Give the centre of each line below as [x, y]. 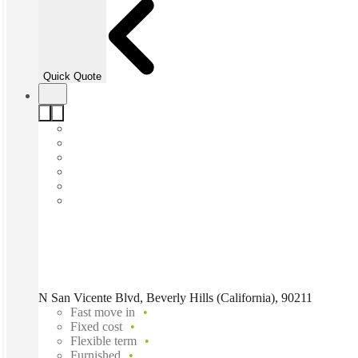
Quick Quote [72, 77]
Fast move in [103, 312]
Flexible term [103, 341]
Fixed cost [96, 327]
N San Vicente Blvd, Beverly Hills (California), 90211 [175, 298]
